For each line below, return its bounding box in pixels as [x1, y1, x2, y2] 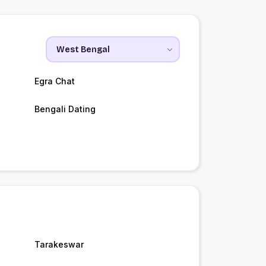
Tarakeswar [34, 239, 84, 250]
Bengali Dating [34, 104, 96, 115]
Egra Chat [34, 76, 75, 87]
